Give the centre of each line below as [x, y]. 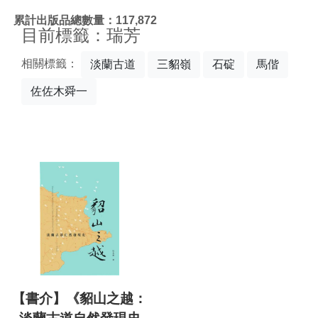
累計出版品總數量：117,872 [85, 20]
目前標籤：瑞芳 [81, 35]
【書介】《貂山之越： [79, 299]
